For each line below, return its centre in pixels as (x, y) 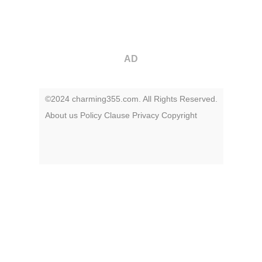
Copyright (179, 115)
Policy (91, 115)
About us (61, 115)
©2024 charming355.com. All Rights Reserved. (131, 99)
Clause (117, 115)
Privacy (145, 115)
